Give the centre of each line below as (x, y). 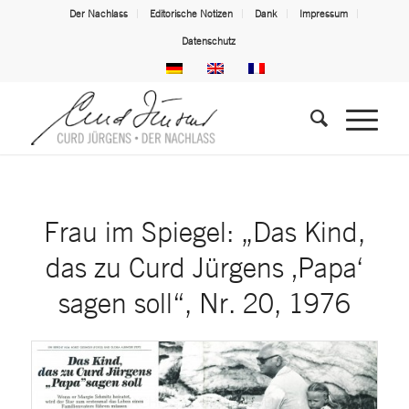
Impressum (323, 14)
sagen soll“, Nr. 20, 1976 (204, 303)
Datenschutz (209, 41)
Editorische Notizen (191, 14)
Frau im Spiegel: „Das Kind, (204, 231)
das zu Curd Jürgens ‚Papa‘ (204, 267)
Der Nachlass (98, 14)
